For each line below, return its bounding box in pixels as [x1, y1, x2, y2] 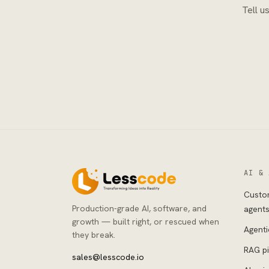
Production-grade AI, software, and [72, 203, 207, 214]
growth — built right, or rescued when [72, 216, 219, 227]
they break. [72, 229, 115, 240]
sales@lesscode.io [72, 252, 144, 262]
